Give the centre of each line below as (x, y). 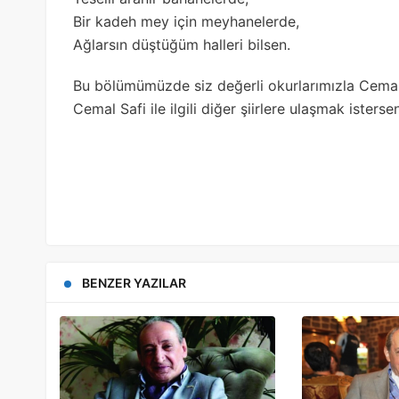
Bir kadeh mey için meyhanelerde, (186, 21)
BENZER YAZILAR (134, 282)
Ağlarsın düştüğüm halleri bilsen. (182, 44)
